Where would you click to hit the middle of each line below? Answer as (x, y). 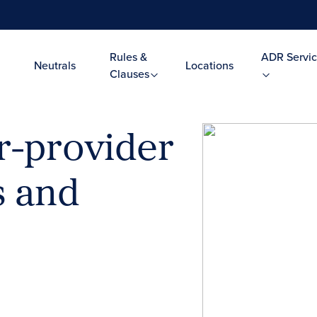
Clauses (131, 74)
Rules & (128, 57)
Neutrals (55, 65)
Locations (209, 65)
